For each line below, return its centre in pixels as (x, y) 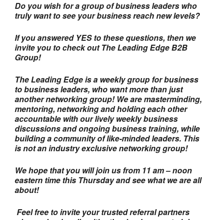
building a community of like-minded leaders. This (107, 138)
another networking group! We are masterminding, (109, 99)
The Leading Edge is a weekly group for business (107, 79)
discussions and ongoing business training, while (108, 128)
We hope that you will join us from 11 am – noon (104, 170)
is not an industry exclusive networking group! (101, 148)
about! (27, 190)
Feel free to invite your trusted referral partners (102, 212)
